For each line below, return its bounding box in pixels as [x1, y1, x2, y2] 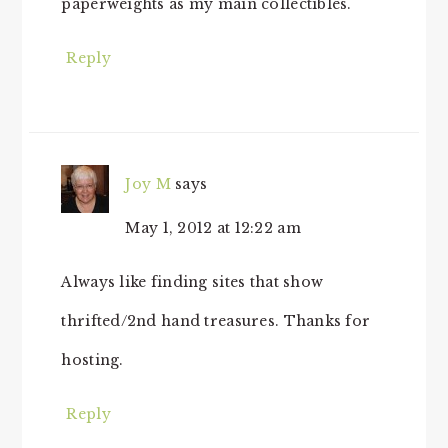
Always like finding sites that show [61, 273, 324, 292]
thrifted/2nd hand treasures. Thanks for [61, 312, 371, 331]
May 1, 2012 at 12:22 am [125, 219, 301, 238]
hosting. [61, 351, 124, 370]
